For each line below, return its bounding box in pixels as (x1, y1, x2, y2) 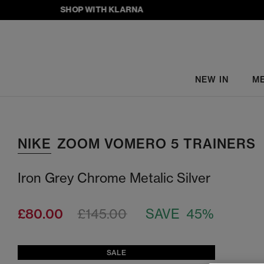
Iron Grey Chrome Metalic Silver (18, 170, 210, 186)
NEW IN (194, 74, 229, 85)
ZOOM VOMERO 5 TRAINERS (57, 136, 256, 152)
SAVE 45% (146, 206, 214, 222)
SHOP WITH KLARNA (45, 5, 128, 15)
